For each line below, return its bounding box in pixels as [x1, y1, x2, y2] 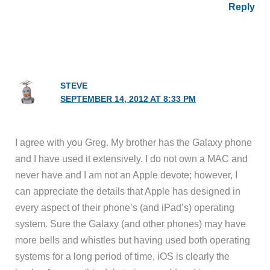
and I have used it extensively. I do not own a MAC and [15, 152, 248, 164]
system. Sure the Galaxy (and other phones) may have [15, 218, 246, 229]
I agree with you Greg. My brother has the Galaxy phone [15, 136, 253, 148]
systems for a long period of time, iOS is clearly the [15, 250, 230, 262]
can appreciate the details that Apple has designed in [15, 185, 241, 196]
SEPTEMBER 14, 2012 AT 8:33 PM [60, 94, 196, 104]
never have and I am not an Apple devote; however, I [15, 169, 238, 180]
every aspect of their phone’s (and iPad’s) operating [15, 201, 235, 213]
